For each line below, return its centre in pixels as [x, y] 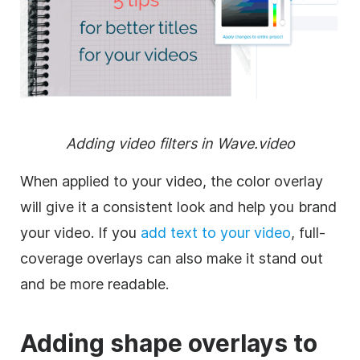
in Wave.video [245, 143]
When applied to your [93, 181]
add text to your [197, 232]
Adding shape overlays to [169, 343]
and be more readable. [94, 284]
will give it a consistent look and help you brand [178, 207]
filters [178, 143]
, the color [238, 181]
